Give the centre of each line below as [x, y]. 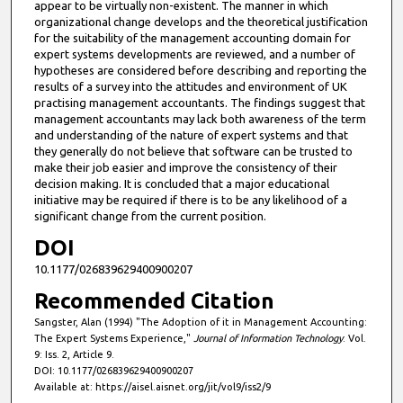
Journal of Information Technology [268, 339]
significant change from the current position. [150, 215]
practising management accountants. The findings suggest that [199, 102]
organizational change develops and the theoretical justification [201, 21]
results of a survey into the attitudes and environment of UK [190, 86]
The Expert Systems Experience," [113, 339]
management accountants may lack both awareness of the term [200, 118]
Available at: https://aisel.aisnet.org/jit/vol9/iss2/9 [152, 387]
